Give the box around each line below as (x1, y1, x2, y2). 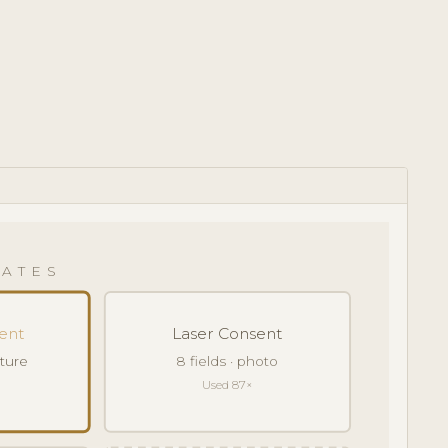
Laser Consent (171, 323, 283, 343)
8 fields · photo (176, 352, 279, 369)
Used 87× (201, 377, 253, 392)
